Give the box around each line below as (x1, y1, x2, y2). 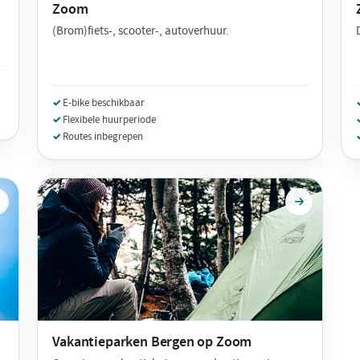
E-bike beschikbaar (63, 96, 145, 110)
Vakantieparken (52, 332, 151, 351)
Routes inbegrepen (63, 129, 144, 144)
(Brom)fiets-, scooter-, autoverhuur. (52, 23, 230, 39)
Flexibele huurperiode (63, 112, 157, 127)
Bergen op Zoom (150, 332, 252, 351)
